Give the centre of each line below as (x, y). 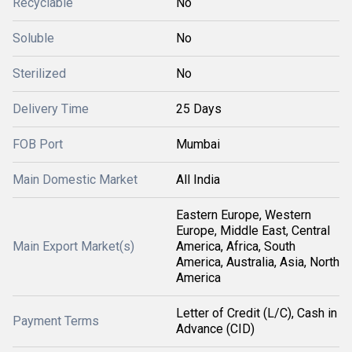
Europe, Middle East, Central (253, 230)
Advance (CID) (215, 328)
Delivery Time (51, 108)
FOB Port (38, 144)
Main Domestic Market (75, 179)
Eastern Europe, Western (244, 214)
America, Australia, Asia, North (258, 262)
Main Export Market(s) (73, 246)
